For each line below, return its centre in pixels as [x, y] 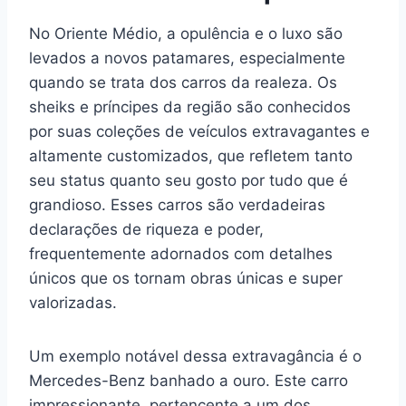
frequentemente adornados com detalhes [181, 254]
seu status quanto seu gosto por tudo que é [188, 180]
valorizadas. [73, 303]
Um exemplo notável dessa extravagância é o [195, 356]
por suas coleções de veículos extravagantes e [199, 131]
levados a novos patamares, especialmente [187, 58]
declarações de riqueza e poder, [146, 229]
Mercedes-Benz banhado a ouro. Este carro [188, 381]
